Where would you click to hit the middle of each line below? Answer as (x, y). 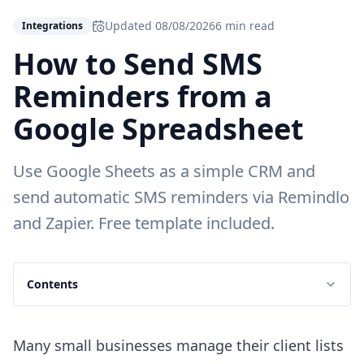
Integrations (52, 26)
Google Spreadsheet (158, 129)
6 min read (245, 26)
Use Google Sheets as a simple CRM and (164, 171)
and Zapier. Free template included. (144, 223)
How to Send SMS (138, 64)
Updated (130, 26)
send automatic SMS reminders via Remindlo (181, 197)
